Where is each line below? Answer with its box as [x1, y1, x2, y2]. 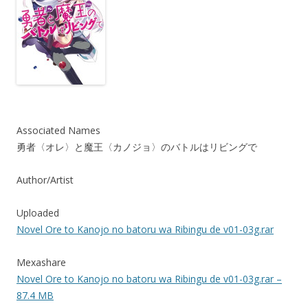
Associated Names [16, 124, 100, 137]
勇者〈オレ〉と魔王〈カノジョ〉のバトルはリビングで [16, 140, 257, 153]
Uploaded [16, 206, 59, 219]
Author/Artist [16, 173, 74, 186]
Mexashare [16, 256, 66, 269]
